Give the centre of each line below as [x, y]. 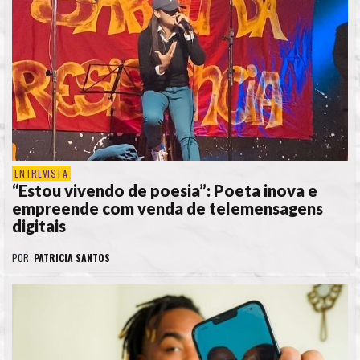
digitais [39, 226]
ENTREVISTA [41, 174]
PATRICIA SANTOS [72, 258]
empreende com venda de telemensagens [168, 209]
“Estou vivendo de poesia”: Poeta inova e [165, 191]
